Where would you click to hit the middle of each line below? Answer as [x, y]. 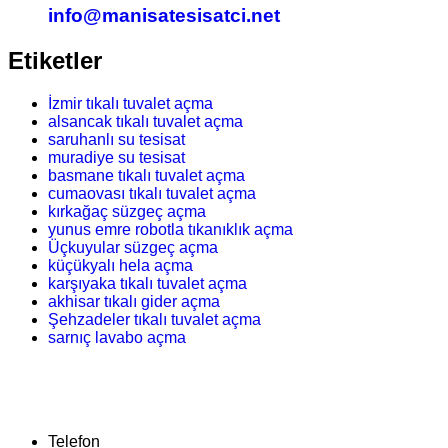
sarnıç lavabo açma [117, 338]
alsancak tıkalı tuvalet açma [145, 122]
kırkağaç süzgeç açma [127, 212]
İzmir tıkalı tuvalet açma [130, 104]
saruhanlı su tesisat [116, 140]
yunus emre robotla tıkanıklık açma [170, 230]
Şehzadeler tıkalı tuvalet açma [154, 320]
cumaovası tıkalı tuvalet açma [152, 194]
